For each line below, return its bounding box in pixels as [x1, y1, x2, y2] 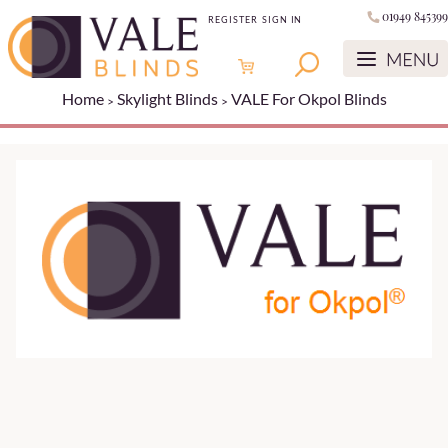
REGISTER [208, 14, 258, 26]
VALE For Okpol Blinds [230, 89, 387, 109]
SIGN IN [262, 14, 303, 26]
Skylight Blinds [116, 89, 218, 109]
